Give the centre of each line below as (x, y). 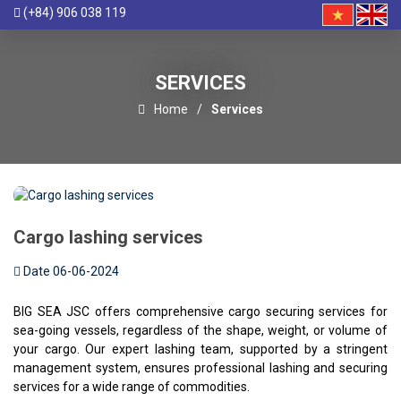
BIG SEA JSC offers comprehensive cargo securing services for (200, 311)
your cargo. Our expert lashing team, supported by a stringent (200, 349)
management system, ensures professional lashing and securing (200, 367)
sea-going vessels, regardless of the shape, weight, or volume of (200, 330)
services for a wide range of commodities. (132, 386)
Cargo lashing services (108, 237)
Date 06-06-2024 (70, 271)
